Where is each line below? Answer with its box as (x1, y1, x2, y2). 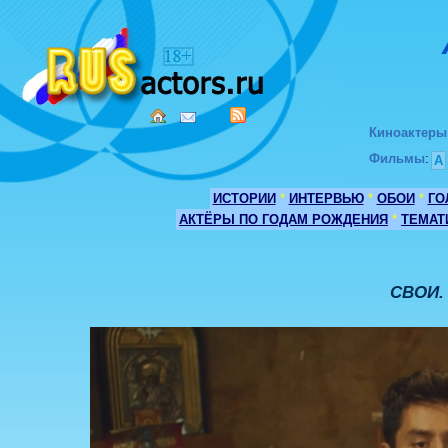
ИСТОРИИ (212, 191, 276, 206)
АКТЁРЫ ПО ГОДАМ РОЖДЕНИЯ (179, 212, 388, 227)
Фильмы (369, 151, 425, 166)
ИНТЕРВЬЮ (288, 191, 364, 206)
